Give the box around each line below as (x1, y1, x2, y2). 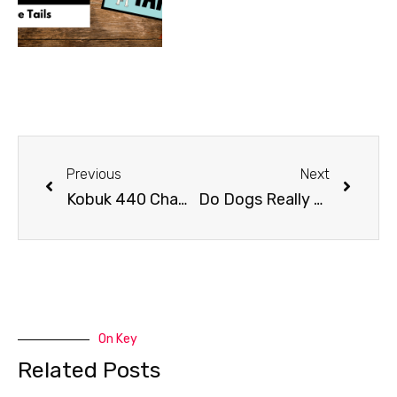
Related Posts (18, 357, 160, 384)
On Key (98, 331, 137, 347)
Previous (66, 166, 121, 183)
